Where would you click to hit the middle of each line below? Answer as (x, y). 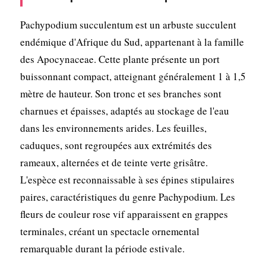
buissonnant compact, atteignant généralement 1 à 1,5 (133, 76)
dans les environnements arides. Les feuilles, (113, 128)
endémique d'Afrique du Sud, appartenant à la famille (132, 42)
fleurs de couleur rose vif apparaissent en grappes (124, 214)
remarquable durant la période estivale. (102, 248)
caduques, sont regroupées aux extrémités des (116, 145)
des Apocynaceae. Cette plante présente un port (120, 59)
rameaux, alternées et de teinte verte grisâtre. (114, 162)
